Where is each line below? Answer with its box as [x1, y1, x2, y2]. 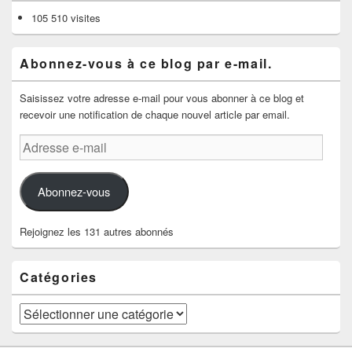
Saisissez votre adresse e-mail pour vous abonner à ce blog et [20, 90, 304, 105]
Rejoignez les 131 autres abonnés [20, 224, 174, 240]
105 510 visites [31, 9, 101, 25]
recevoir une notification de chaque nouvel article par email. [20, 106, 290, 122]
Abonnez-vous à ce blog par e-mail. [20, 53, 273, 72]
